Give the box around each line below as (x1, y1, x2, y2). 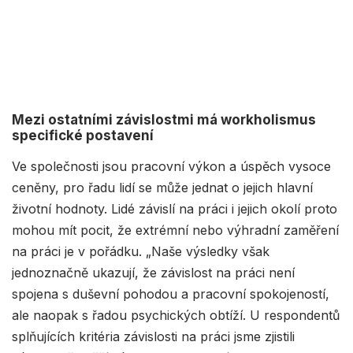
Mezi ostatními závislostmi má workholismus (12, 112, 316, 128)
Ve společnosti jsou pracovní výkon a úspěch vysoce (12, 158, 331, 175)
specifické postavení (12, 128, 154, 144)
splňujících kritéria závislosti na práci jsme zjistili (12, 329, 295, 345)
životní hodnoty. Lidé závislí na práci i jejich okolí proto (12, 201, 337, 217)
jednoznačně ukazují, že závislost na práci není (12, 265, 295, 281)
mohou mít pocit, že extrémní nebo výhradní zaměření (12, 222, 339, 239)
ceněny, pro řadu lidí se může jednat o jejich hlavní (12, 180, 313, 196)
